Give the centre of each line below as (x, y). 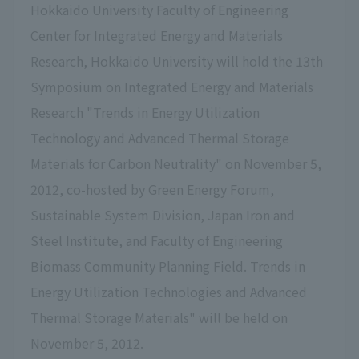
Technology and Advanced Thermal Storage (159, 137)
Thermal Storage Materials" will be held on (159, 317)
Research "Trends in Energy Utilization (145, 112)
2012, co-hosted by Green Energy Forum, (152, 189)
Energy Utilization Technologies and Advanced (168, 291)
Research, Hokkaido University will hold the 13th (176, 61)
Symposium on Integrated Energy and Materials (171, 86)
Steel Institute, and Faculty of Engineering (156, 240)
